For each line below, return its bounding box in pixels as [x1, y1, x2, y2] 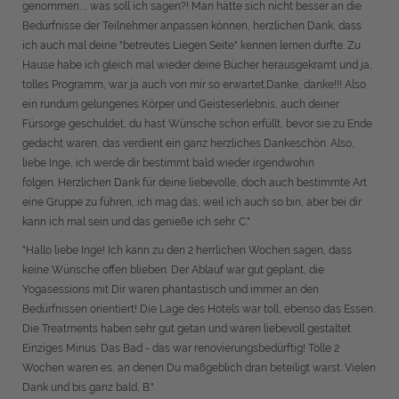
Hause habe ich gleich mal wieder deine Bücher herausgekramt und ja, [22, 59, 372, 71]
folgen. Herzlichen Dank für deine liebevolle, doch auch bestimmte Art [22, 176, 367, 189]
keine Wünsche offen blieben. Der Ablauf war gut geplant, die [22, 264, 324, 276]
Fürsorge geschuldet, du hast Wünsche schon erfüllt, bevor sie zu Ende [22, 118, 372, 130]
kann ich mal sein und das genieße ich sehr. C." [22, 216, 250, 228]
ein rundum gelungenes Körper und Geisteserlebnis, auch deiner [22, 98, 339, 110]
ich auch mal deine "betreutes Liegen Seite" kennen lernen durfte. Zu [22, 39, 361, 52]
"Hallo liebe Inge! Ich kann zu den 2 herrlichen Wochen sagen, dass [22, 244, 352, 256]
